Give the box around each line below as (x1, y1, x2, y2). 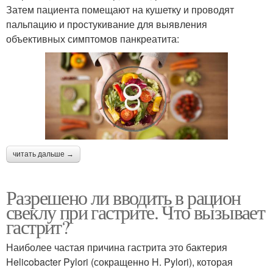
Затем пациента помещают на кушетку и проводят (6, 2, 234, 16)
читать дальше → (13, 149, 74, 158)
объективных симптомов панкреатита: (6, 31, 179, 46)
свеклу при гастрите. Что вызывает (6, 198, 265, 225)
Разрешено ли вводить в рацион (6, 183, 241, 210)
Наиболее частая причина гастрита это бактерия (6, 239, 227, 254)
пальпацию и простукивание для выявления (6, 16, 207, 31)
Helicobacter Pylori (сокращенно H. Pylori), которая (6, 254, 233, 269)
